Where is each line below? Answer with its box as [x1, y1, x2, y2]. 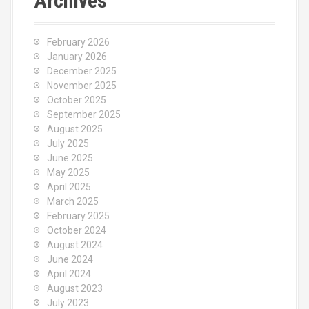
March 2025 [47, 196, 99, 207]
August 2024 [47, 239, 103, 250]
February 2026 [47, 37, 110, 48]
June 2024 [47, 254, 93, 265]
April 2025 [47, 181, 91, 192]
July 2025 [47, 138, 89, 149]
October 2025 [47, 94, 106, 106]
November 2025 [47, 80, 117, 91]
